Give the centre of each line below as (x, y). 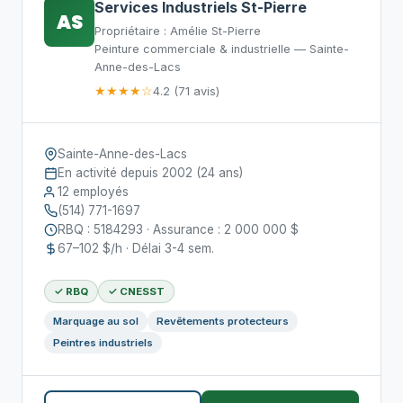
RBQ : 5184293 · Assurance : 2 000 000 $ (178, 229)
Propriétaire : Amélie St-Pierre (178, 31)
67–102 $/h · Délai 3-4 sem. (136, 248)
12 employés (93, 192)
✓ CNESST (136, 291)
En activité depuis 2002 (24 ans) (150, 173)
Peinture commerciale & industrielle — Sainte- (222, 49)
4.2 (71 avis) (186, 91)
